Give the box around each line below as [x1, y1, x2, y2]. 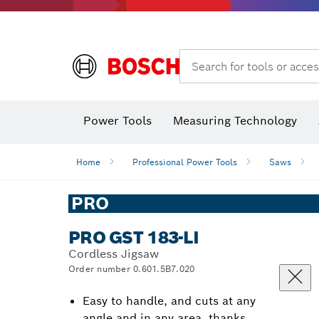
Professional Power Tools [132, 156, 237, 167]
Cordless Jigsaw [68, 246, 159, 261]
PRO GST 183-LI [68, 226, 199, 249]
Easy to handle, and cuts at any [83, 293, 256, 308]
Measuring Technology [173, 113, 297, 128]
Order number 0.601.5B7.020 [68, 263, 195, 274]
